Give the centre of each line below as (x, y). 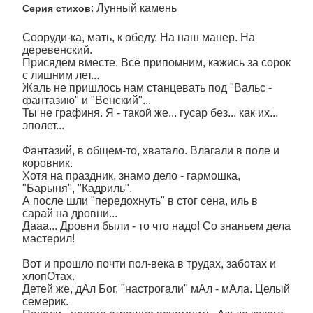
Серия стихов (57, 8)
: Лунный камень (134, 8)
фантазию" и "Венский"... (87, 100)
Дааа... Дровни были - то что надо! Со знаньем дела (156, 226)
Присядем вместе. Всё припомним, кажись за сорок (156, 63)
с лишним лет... (61, 75)
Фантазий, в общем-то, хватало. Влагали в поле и (151, 151)
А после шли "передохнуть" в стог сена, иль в (140, 201)
